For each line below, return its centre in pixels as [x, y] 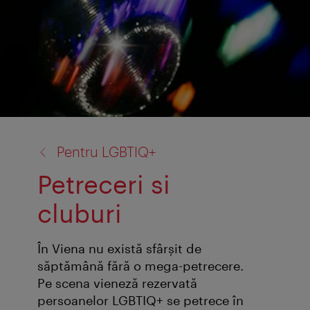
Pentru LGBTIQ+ [106, 151]
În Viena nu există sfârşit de [119, 249]
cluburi [80, 213]
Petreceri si [104, 184]
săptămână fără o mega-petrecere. [140, 266]
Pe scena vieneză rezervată [117, 283]
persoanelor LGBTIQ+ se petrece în [140, 301]
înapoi [37, 135]
